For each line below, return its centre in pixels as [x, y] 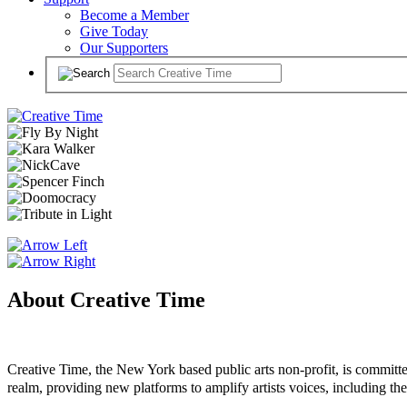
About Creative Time [106, 299]
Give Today [114, 31]
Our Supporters [124, 48]
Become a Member [134, 15]
